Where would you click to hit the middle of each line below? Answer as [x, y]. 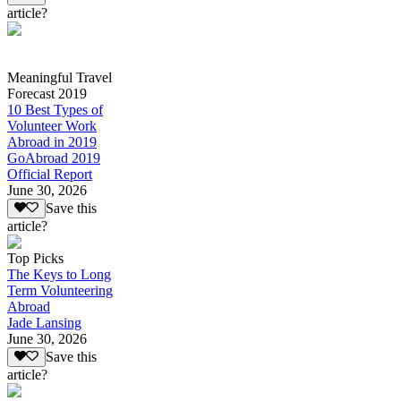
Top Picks [35, 258]
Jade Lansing [44, 322]
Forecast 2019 [47, 93]
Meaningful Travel [60, 77]
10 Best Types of [55, 109]
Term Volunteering [60, 290]
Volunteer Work [52, 125]
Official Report [50, 174]
